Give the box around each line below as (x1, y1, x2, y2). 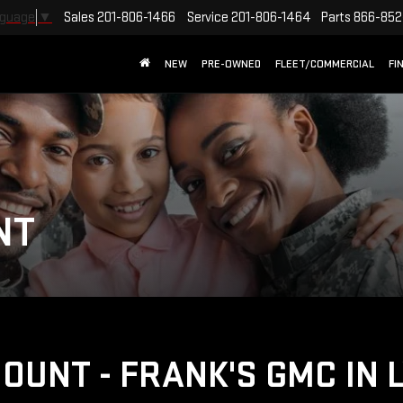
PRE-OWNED (201, 57, 261, 72)
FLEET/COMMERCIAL (275, 57, 374, 72)
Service (187, 8, 228, 26)
